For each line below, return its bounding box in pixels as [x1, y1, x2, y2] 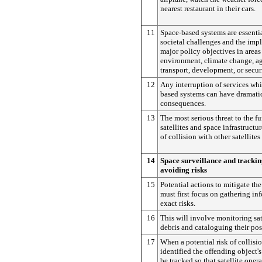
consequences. [160, 99, 206, 108]
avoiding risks [160, 166, 207, 174]
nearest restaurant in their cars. [160, 4, 256, 13]
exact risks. [160, 199, 195, 208]
